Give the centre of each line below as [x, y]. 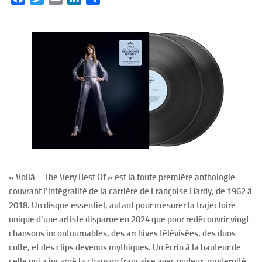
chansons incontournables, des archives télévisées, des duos [122, 233]
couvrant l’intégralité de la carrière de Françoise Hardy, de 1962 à [130, 191]
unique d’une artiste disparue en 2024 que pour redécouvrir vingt [129, 219]
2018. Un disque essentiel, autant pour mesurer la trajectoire [122, 205]
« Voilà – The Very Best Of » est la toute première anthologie [122, 177]
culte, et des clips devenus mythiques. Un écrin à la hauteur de [125, 247]
